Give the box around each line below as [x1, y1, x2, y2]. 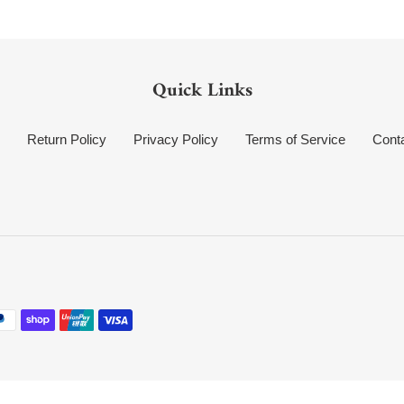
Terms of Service [244, 131, 345, 147]
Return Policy [26, 131, 106, 147]
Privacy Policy [133, 131, 218, 147]
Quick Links [151, 74, 252, 107]
